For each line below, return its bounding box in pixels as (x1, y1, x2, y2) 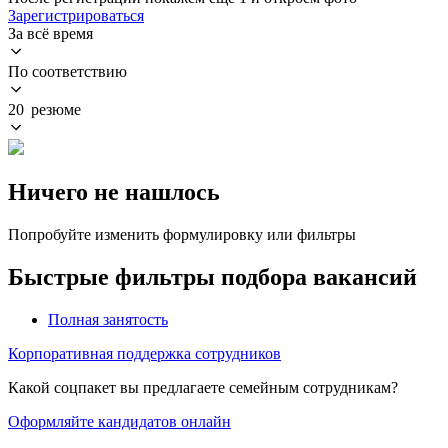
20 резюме (8, 100, 81, 118)
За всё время (8, 24, 93, 42)
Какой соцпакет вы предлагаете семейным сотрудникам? (8, 378, 398, 396)
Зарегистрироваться (8, 6, 144, 24)
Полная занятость (48, 310, 168, 328)
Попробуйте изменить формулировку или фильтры (8, 225, 356, 243)
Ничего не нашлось (8, 178, 220, 205)
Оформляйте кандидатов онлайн (8, 412, 231, 430)
